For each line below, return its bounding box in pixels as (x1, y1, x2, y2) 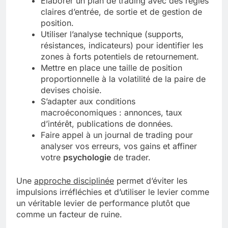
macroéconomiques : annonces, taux (41, 107, 182, 118)
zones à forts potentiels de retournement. (41, 51, 199, 62)
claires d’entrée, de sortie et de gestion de (41, 7, 202, 17)
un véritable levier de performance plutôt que (16, 198, 190, 209)
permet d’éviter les (114, 176, 187, 186)
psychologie (63, 152, 111, 163)
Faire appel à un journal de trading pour (41, 130, 193, 140)
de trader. (111, 152, 151, 163)
